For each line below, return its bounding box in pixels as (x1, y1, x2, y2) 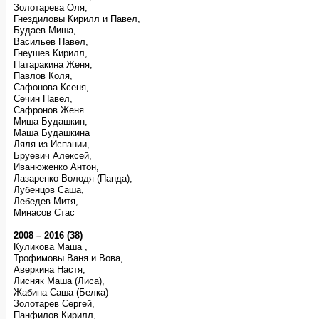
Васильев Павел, (14, 36, 88, 47)
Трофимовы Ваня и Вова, (14, 253, 123, 263)
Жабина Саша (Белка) (14, 287, 108, 298)
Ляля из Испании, (14, 139, 90, 150)
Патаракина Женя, (14, 59, 93, 70)
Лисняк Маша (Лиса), (14, 276, 105, 286)
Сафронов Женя (14, 105, 84, 115)
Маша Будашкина (14, 127, 90, 138)
